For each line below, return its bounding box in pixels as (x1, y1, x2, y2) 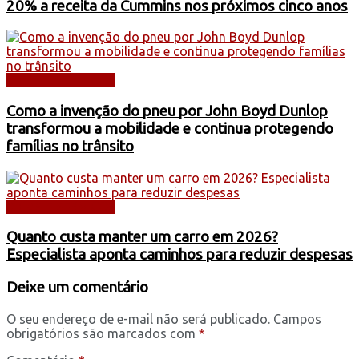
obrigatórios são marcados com (6, 325, 199, 341)
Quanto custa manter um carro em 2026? (6, 228, 278, 246)
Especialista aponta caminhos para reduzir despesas (6, 246, 353, 264)
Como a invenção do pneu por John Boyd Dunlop (6, 102, 328, 119)
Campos (273, 311, 321, 326)
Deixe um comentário (6, 279, 148, 296)
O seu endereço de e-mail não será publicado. (6, 311, 270, 326)
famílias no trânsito (6, 137, 134, 155)
